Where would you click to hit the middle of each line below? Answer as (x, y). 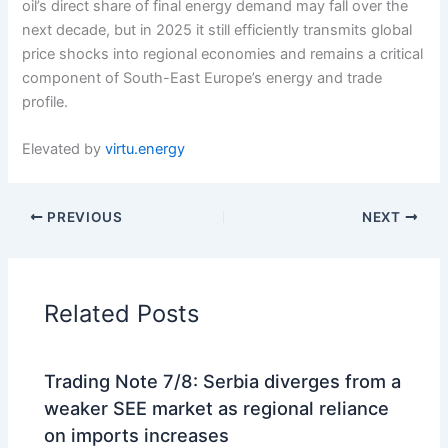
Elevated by (64, 149)
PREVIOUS (83, 216)
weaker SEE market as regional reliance (217, 408)
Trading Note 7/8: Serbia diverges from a (223, 381)
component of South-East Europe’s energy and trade (202, 77)
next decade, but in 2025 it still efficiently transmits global (217, 29)
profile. (45, 101)
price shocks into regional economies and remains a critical (223, 53)
